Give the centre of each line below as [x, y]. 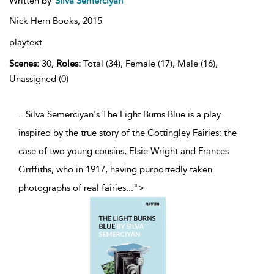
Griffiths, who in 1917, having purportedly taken [115, 170]
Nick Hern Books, [46, 21]
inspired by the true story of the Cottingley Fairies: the [128, 133]
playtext [26, 43]
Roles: [68, 64]
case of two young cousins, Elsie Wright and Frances [124, 151]
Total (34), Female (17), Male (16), [149, 64]
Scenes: [24, 64]
